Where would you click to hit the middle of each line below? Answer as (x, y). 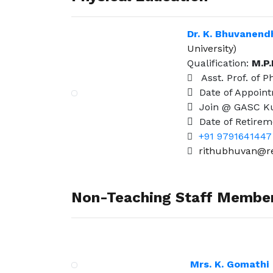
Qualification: (219, 63)
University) (212, 49)
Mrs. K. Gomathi (229, 264)
